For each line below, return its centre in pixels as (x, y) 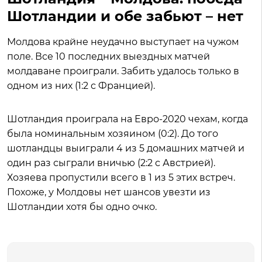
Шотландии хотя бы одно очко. (82, 207)
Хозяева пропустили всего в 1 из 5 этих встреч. (121, 178)
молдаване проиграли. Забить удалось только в (123, 71)
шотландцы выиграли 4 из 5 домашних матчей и (126, 149)
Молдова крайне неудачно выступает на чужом (123, 42)
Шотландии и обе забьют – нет (125, 16)
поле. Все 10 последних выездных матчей (108, 57)
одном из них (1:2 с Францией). (81, 86)
